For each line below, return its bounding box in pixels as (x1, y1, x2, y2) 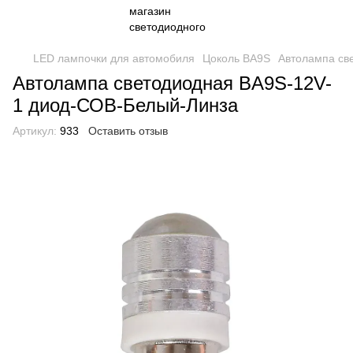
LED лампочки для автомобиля (33, 52, 195, 65)
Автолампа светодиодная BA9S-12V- (13, 72, 332, 94)
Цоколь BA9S (203, 52, 270, 65)
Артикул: (13, 124, 57, 137)
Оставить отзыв (88, 124, 168, 137)
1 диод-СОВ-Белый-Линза (13, 95, 238, 116)
